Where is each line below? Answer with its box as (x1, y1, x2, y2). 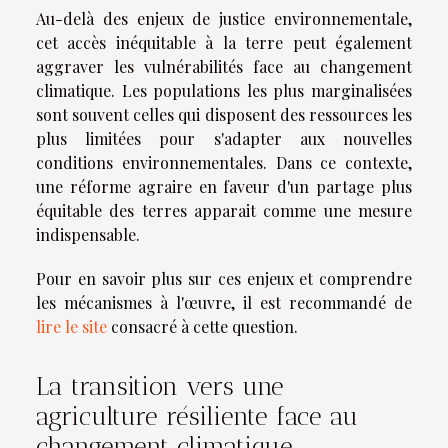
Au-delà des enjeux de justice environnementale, (36, 8, 412, 30)
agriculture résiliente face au (36, 400, 358, 431)
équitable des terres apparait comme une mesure (36, 200, 412, 222)
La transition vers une (36, 370, 284, 401)
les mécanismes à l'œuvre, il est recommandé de (36, 292, 412, 314)
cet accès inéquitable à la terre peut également (36, 32, 412, 54)
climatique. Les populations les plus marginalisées (36, 80, 412, 102)
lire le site (36, 316, 107, 338)
